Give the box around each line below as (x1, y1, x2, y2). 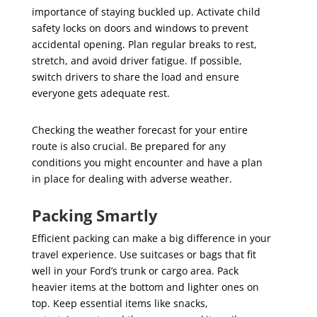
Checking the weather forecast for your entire (31, 123, 248, 137)
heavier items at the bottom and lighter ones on (31, 280, 259, 294)
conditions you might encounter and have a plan (31, 156, 263, 169)
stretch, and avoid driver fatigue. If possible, (31, 54, 242, 67)
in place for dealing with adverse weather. (31, 172, 232, 185)
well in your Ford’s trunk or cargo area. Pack (31, 264, 238, 277)
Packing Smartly (31, 204, 158, 226)
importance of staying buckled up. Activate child (31, 5, 260, 18)
